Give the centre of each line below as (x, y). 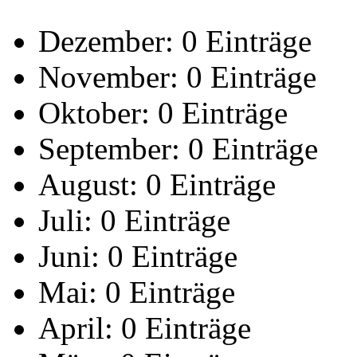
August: (88, 185)
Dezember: (106, 41)
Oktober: (94, 113)
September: (109, 149)
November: (108, 77)
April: (76, 328)
